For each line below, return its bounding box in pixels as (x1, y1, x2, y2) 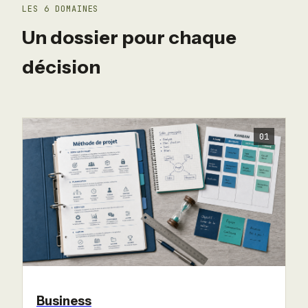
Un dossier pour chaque (22, 25, 236, 49)
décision (22, 55, 100, 78)
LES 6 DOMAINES (22, 3, 99, 14)
